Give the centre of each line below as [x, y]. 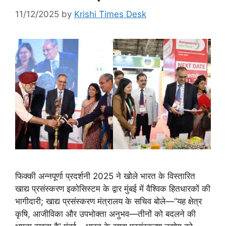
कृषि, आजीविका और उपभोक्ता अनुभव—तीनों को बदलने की [105, 214]
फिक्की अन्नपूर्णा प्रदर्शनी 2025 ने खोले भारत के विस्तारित [105, 176]
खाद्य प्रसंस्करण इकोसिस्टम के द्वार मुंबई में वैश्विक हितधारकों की [113, 188]
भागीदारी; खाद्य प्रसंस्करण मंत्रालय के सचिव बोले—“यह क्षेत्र [108, 201]
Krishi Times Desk [110, 14]
